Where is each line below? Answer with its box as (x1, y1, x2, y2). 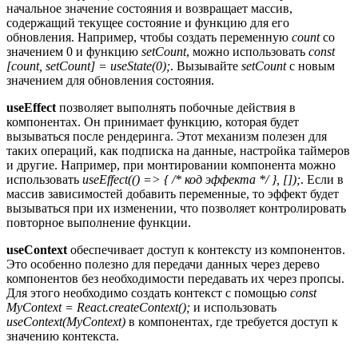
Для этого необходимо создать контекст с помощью (6, 286, 290, 300)
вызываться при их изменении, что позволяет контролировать (6, 201, 346, 216)
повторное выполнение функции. (6, 216, 191, 230)
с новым (286, 59, 335, 74)
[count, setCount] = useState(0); (6, 59, 170, 74)
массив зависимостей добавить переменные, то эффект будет (6, 187, 339, 201)
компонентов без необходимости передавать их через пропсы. (6, 272, 344, 286)
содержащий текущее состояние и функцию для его (6, 16, 289, 30)
